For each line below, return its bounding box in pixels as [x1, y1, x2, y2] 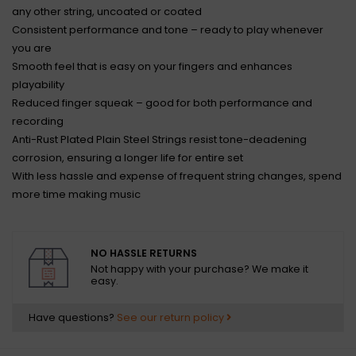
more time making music [12, 187, 141, 202]
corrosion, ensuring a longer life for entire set [12, 150, 243, 165]
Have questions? [29, 311, 117, 324]
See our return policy [117, 311, 226, 324]
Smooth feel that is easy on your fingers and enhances [12, 59, 292, 74]
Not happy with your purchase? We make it [91, 262, 308, 277]
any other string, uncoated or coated [12, 4, 202, 19]
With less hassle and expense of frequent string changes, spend [12, 168, 342, 184]
